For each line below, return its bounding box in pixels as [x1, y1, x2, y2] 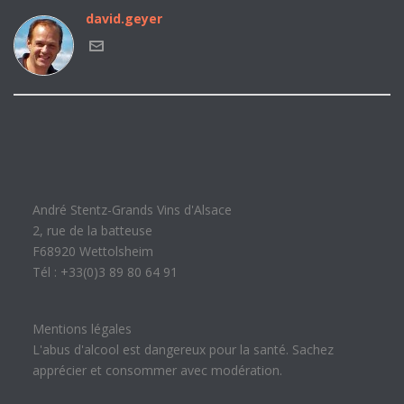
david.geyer [86, 10, 162, 27]
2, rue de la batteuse [32, 222, 152, 239]
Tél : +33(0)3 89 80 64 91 [32, 263, 178, 280]
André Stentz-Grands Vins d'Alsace [32, 201, 232, 218]
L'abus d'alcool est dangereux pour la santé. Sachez [32, 341, 334, 358]
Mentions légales [32, 320, 132, 337]
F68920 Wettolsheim [32, 243, 153, 260]
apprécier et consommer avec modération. [32, 362, 282, 379]
